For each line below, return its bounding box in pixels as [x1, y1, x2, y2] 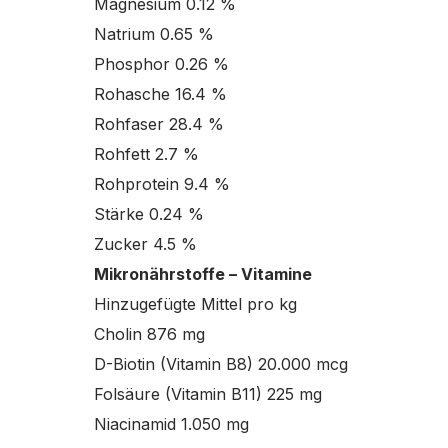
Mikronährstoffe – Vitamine [93, 264, 312, 284]
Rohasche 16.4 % [93, 84, 227, 104]
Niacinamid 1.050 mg [93, 414, 249, 434]
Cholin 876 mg [93, 324, 205, 344]
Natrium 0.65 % [93, 24, 214, 44]
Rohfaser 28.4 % [93, 114, 224, 134]
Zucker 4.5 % [93, 234, 197, 254]
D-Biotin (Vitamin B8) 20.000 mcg [93, 354, 348, 374]
